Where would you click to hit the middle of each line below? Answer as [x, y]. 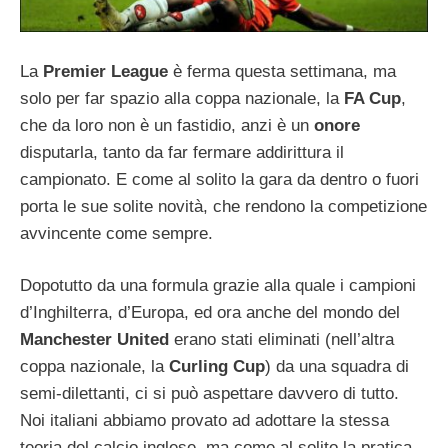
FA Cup [372, 98]
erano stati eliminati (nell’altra [281, 340]
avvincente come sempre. [116, 233]
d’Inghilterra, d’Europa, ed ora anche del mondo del [210, 313]
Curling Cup [217, 367]
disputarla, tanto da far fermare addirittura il [182, 152]
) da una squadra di [337, 367]
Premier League [105, 71]
